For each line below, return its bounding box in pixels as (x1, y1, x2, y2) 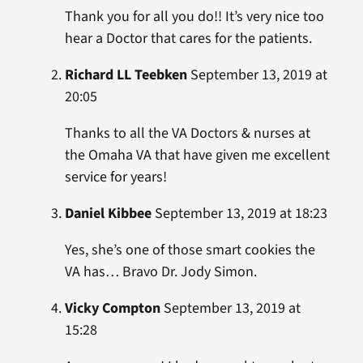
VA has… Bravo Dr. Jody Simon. (64, 262, 257, 283)
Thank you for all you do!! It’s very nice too (64, 6, 324, 28)
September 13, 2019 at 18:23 (151, 203, 327, 224)
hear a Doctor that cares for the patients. (64, 28, 312, 49)
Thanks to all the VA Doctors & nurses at (64, 123, 310, 144)
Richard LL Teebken (64, 65, 187, 86)
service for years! (64, 167, 167, 188)
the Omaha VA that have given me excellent (64, 145, 330, 166)
